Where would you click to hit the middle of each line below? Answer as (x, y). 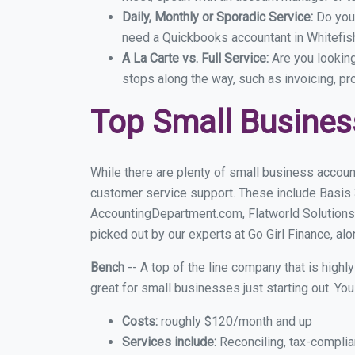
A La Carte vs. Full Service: (197, 58)
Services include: (169, 342)
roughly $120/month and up (235, 321)
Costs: (140, 321)
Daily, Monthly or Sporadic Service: (219, 17)
